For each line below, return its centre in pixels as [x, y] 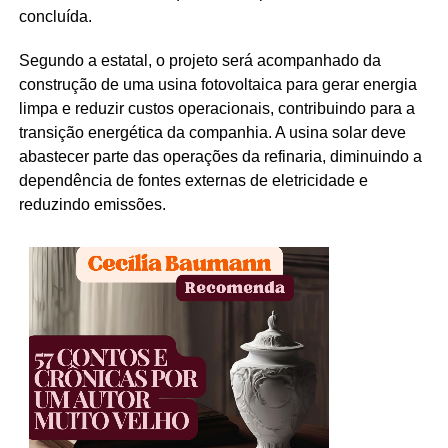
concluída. [55, 16]
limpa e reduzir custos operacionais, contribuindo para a [216, 108]
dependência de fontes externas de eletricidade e [193, 180]
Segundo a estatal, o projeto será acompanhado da [199, 60]
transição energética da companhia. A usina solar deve [212, 132]
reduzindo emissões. [92, 204]
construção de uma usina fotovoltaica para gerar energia [217, 84]
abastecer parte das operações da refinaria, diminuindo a [220, 156]
